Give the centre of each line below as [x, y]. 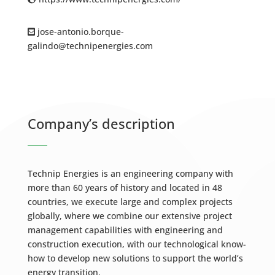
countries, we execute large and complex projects [130, 202]
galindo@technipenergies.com [90, 46]
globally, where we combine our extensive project [130, 216]
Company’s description [101, 123]
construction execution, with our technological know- [137, 244]
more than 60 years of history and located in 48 [125, 188]
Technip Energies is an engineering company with [130, 173]
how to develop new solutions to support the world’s [135, 258]
